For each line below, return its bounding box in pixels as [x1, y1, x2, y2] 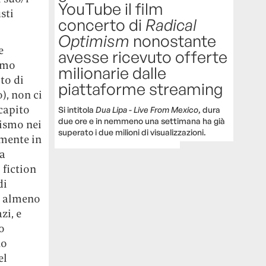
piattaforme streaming [58, 79, 224, 99]
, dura [198, 104, 221, 115]
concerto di [58, 15, 146, 35]
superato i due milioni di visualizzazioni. [58, 127, 207, 138]
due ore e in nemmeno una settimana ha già [58, 116, 226, 126]
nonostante [129, 31, 217, 51]
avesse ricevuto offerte [58, 47, 228, 67]
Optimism [58, 31, 130, 51]
